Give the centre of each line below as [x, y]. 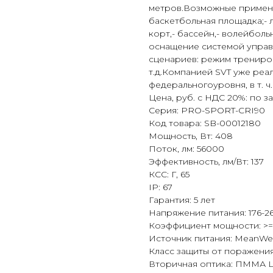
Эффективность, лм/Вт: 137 [206, 161]
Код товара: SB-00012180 [205, 123]
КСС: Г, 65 [169, 174]
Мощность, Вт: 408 [191, 136]
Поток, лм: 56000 [186, 149]
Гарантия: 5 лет [182, 200]
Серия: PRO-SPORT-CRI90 [207, 110]
